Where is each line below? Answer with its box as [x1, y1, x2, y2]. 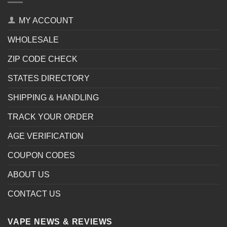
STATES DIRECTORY [8, 73, 90, 83]
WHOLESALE [8, 35, 59, 44]
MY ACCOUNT [19, 16, 73, 25]
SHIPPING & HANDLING [8, 93, 99, 102]
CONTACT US [8, 189, 61, 198]
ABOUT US [8, 170, 50, 179]
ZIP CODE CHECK [8, 54, 78, 63]
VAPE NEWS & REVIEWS [8, 217, 113, 226]
